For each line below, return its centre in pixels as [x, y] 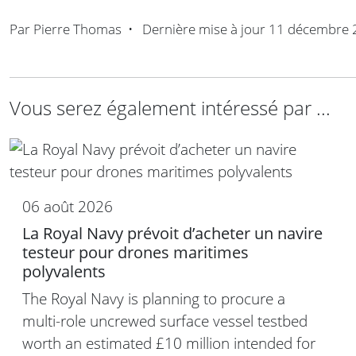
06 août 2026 [68, 207]
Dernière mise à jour [204, 29]
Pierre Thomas [77, 29]
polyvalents [64, 272]
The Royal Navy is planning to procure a [154, 299]
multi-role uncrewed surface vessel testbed [165, 321]
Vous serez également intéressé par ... [170, 108]
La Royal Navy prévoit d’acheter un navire [172, 234]
